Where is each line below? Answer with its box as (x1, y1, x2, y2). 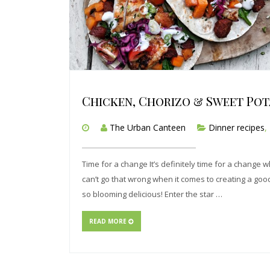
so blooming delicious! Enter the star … (82, 189, 222, 200)
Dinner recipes (209, 122, 265, 134)
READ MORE (89, 217, 128, 226)
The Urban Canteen (110, 122, 186, 134)
